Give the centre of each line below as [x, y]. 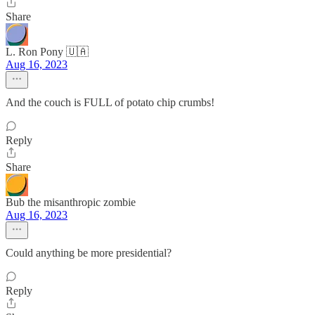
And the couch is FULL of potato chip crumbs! [110, 102]
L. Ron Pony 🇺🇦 [47, 52]
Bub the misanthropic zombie [71, 202]
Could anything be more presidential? [89, 253]
